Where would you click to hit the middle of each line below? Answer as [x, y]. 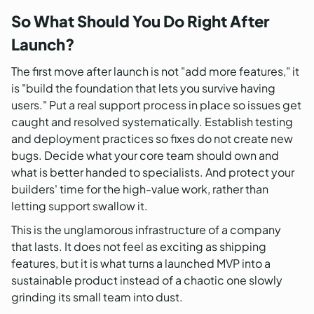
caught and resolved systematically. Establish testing [152, 122]
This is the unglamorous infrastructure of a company [146, 230]
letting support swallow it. [80, 206]
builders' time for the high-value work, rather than [140, 189]
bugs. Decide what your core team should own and [145, 156]
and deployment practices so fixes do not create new [152, 139]
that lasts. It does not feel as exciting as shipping [139, 247]
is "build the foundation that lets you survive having [143, 88]
